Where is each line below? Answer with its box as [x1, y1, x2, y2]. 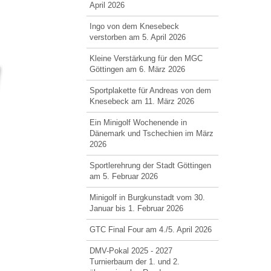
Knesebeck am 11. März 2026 [89, 97, 194, 106]
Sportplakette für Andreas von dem [89, 86, 211, 95]
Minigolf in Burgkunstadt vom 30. [89, 193, 205, 202]
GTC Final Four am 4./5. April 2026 [89, 225, 212, 234]
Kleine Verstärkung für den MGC [89, 54, 203, 63]
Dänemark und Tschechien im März [89, 129, 214, 138]
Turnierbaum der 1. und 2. [89, 257, 180, 266]
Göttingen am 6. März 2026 [89, 65, 185, 74]
